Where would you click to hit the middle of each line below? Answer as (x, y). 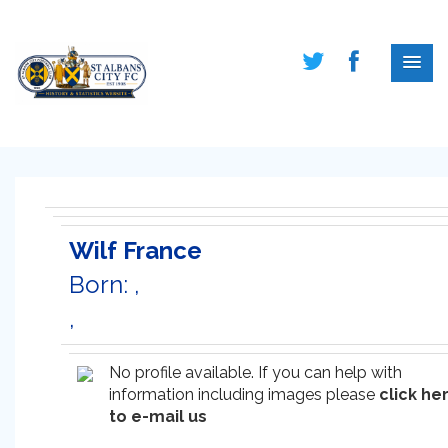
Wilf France (135, 250)
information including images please (244, 394)
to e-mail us (158, 416)
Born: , (104, 284)
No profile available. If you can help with (255, 372)
